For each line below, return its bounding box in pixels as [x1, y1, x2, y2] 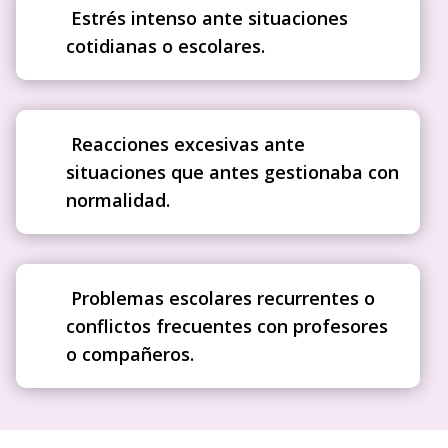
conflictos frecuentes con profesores [66, 314, 389, 338]
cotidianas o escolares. [66, 34, 266, 58]
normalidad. [66, 188, 171, 212]
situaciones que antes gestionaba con [66, 160, 400, 184]
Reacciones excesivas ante [66, 132, 306, 156]
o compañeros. [66, 342, 195, 366]
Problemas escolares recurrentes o [66, 286, 376, 310]
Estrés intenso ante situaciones [66, 6, 349, 30]
